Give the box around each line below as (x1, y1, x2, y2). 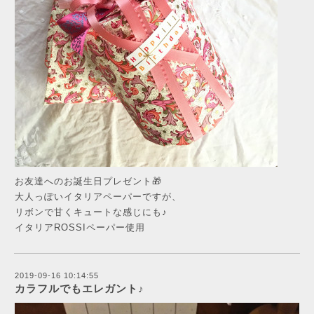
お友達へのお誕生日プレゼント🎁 (15, 176, 162, 186)
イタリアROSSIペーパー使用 (15, 222, 145, 233)
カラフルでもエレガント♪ (15, 282, 144, 294)
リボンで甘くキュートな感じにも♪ (15, 207, 168, 217)
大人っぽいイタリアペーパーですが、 (15, 191, 182, 202)
